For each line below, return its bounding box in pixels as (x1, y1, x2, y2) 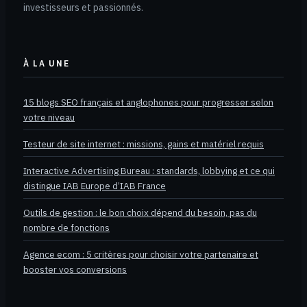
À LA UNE (23, 58, 70, 69)
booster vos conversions (23, 263, 127, 276)
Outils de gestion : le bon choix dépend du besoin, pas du (23, 206, 257, 219)
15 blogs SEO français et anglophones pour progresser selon (23, 96, 273, 109)
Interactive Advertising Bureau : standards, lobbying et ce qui (23, 164, 275, 177)
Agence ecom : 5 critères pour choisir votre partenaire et (23, 248, 258, 261)
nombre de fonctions (23, 221, 110, 234)
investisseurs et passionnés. (23, 1, 143, 14)
